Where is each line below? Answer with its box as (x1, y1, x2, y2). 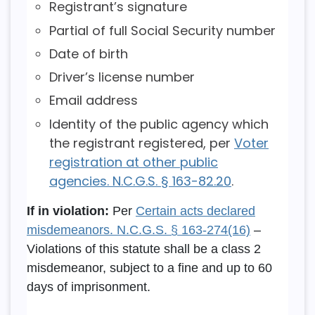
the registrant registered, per (49, 134, 234, 152)
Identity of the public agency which (49, 115, 269, 133)
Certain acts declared (135, 203, 255, 218)
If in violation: (26, 203, 112, 218)
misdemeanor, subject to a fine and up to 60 (26, 260, 272, 275)
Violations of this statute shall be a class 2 (26, 241, 261, 256)
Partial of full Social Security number (49, 21, 276, 39)
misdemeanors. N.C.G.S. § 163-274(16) (26, 222, 250, 237)
